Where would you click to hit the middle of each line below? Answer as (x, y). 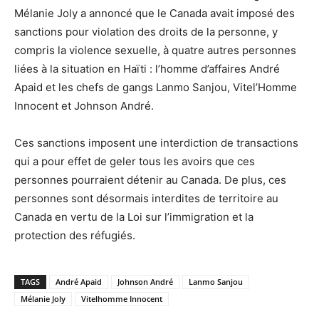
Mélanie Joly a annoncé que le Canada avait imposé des (155, 13)
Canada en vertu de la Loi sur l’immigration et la (134, 216)
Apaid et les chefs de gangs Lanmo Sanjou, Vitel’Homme (156, 87)
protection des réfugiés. (75, 235)
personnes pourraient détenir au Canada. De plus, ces (150, 179)
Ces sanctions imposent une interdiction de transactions (156, 142)
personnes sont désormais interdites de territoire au (146, 198)
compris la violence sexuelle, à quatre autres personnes (155, 50)
